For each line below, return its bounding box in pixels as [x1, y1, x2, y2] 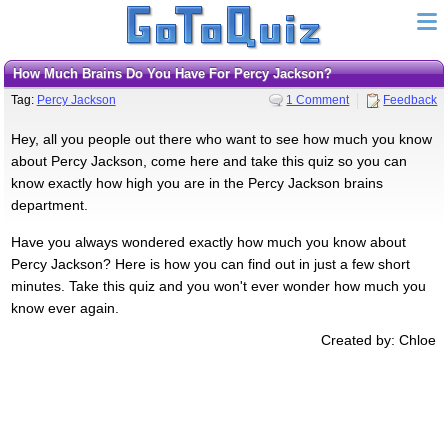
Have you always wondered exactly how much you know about [10, 233, 406, 250]
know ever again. [10, 299, 119, 316]
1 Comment [286, 92, 350, 107]
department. [10, 196, 88, 213]
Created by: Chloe [321, 331, 437, 348]
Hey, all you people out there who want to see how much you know [10, 130, 432, 147]
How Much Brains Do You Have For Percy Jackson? [21, 66, 332, 81]
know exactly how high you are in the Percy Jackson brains [10, 174, 383, 191]
